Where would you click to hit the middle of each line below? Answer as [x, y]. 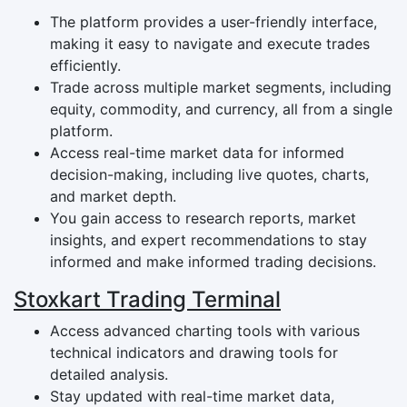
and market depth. [113, 196]
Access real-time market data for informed [197, 152]
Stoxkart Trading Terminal [147, 299]
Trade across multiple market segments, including [221, 87]
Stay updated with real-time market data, [192, 396]
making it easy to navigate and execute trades [210, 43]
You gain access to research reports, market [203, 218]
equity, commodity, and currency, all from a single [221, 109]
